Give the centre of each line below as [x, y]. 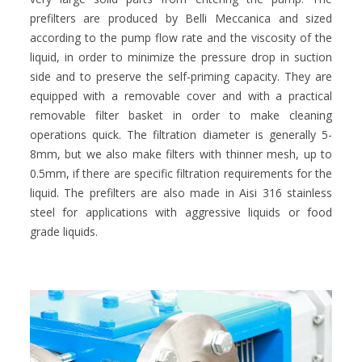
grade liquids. [63, 232]
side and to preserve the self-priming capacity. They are [181, 77]
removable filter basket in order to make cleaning [181, 116]
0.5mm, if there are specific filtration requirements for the [181, 174]
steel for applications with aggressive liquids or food [181, 213]
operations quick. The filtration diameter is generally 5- [181, 135]
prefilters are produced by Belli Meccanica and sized [181, 19]
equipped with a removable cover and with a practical [181, 96]
